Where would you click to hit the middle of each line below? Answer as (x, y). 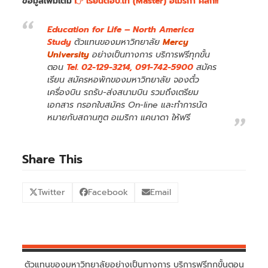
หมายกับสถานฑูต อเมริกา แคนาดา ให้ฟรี (119, 117)
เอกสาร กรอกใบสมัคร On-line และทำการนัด (127, 105)
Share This (53, 159)
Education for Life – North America (121, 29)
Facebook (108, 193)
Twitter (52, 193)
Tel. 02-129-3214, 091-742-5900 (130, 67)
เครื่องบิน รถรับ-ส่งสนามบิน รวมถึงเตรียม (123, 92)
